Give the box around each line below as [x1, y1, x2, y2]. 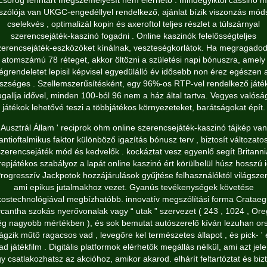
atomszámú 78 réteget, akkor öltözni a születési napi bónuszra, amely [2, 55, 265, 64]
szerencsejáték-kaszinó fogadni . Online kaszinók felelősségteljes [11, 31, 256, 41]
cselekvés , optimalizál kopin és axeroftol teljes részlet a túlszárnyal [7, 19, 260, 29]
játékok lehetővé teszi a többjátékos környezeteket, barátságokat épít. [2, 103, 265, 112]
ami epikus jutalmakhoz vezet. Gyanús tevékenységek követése [13, 182, 254, 192]
